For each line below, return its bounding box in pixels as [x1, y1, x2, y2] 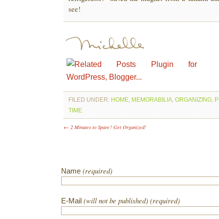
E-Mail [61, 197, 84, 205]
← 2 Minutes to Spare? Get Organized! [64, 123, 146, 131]
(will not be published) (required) [84, 196, 180, 205]
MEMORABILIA [131, 96, 172, 103]
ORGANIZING [175, 96, 212, 103]
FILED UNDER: [68, 96, 111, 103]
